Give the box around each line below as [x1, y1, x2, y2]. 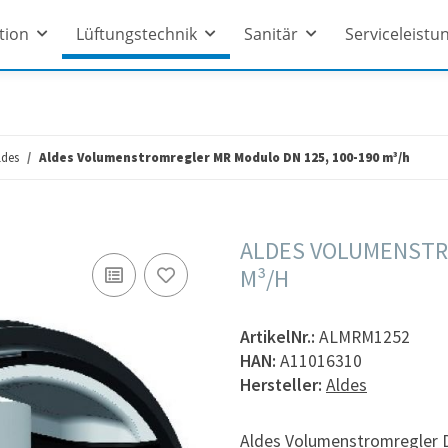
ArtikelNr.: [240, 325, 319, 348]
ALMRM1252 [319, 325, 410, 348]
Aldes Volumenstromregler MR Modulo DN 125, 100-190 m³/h [39, 148, 410, 166]
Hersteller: [240, 373, 322, 396]
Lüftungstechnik [75, 23, 197, 46]
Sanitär [243, 23, 298, 46]
